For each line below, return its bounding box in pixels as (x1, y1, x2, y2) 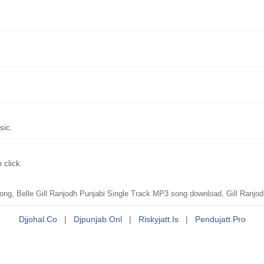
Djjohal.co (18, 214, 57, 224)
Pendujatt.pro (194, 214, 246, 224)
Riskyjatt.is (138, 214, 179, 224)
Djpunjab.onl (73, 214, 122, 224)
